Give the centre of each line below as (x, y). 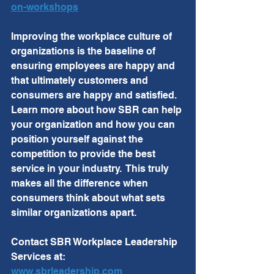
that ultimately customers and (81, 81)
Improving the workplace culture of (93, 37)
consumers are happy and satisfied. (96, 95)
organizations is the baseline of (84, 51)
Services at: (38, 257)
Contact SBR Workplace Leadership (95, 242)
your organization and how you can (94, 125)
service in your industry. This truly (91, 169)
